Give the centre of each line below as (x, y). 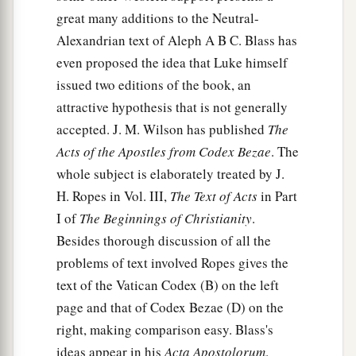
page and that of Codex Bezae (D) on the (170, 308)
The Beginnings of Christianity (166, 219)
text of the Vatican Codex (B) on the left (168, 285)
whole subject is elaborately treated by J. (170, 174)
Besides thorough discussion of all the (164, 241)
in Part (277, 196)
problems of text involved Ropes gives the (172, 263)
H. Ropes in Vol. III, (113, 196)
